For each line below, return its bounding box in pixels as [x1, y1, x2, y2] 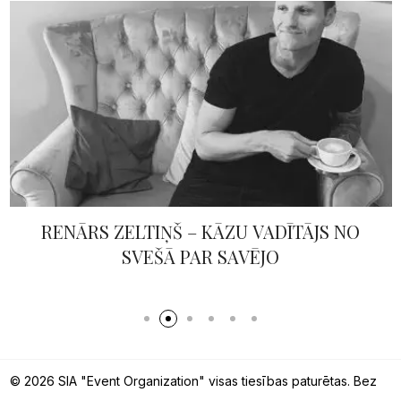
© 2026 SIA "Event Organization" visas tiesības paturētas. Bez [9, 372, 377, 388]
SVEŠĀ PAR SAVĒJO [122, 243, 279, 269]
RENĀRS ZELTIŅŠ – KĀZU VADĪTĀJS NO [41, 218, 360, 243]
